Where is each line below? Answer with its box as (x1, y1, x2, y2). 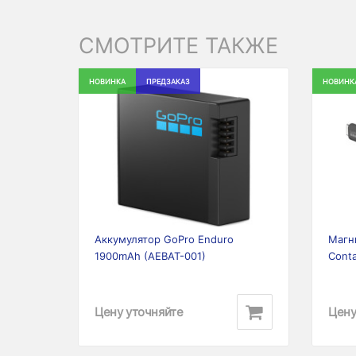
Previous (85, 149, 151, 168)
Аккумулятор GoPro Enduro (95, 233, 234, 246)
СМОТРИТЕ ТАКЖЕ (79, 33, 278, 59)
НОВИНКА (89, 77, 126, 86)
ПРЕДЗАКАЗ (146, 77, 190, 86)
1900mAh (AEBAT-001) (95, 250, 206, 262)
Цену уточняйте (95, 304, 184, 319)
